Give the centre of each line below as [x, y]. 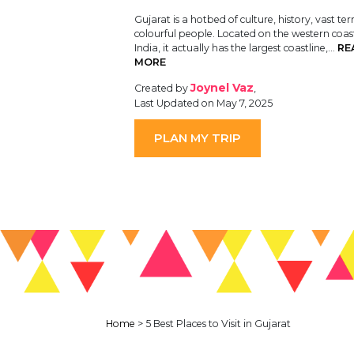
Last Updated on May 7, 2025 [203, 103]
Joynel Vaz [222, 87]
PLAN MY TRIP [197, 139]
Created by [162, 88]
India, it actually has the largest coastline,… [235, 48]
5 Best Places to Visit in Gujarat [218, 323]
